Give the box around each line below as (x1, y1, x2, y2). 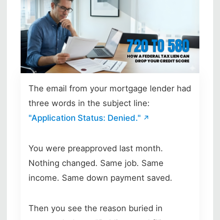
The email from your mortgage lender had (28, 83, 191, 93)
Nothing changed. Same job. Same (28, 158, 164, 168)
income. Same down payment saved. (28, 172, 172, 183)
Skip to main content (28, 62, 94, 71)
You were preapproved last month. (28, 143, 163, 153)
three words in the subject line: (28, 98, 150, 108)
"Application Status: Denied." (28, 112, 141, 123)
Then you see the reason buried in (28, 203, 163, 213)
